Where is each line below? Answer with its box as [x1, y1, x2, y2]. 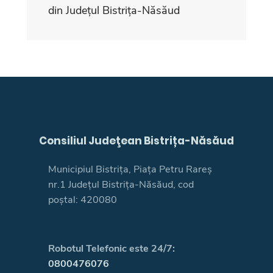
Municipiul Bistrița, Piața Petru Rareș [48, 162, 212, 176]
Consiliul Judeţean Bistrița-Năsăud [39, 133, 234, 148]
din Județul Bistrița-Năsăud [48, 2, 180, 18]
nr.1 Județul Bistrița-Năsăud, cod [48, 177, 194, 191]
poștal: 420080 [48, 193, 117, 207]
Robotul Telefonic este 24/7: [48, 241, 175, 255]
